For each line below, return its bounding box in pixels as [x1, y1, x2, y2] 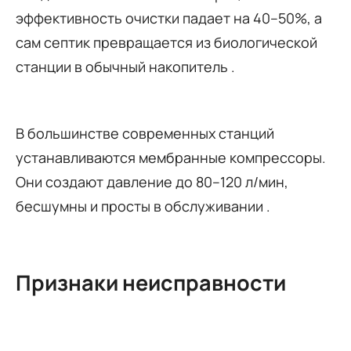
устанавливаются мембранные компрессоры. [16, 147, 326, 167]
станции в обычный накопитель [16, 56, 231, 76]
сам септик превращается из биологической [16, 32, 317, 52]
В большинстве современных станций [16, 123, 274, 143]
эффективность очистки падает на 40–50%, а [16, 8, 322, 27]
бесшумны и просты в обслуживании [16, 196, 266, 215]
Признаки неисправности [16, 268, 286, 298]
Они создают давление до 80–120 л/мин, [16, 172, 288, 191]
